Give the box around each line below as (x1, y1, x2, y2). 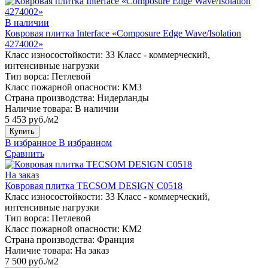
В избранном (59, 137, 112, 148)
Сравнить (5, 148, 44, 159)
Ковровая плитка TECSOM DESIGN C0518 (5, 180, 182, 191)
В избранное (5, 137, 56, 148)
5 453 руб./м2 (5, 114, 59, 124)
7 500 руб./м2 (5, 255, 59, 266)
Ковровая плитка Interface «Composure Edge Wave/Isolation (5, 28, 241, 38)
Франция (97, 234, 134, 245)
